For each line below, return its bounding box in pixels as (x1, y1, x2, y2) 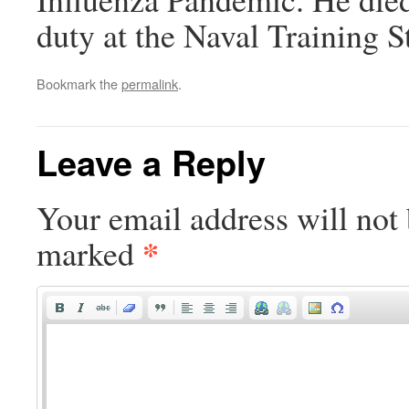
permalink (121, 74, 178, 94)
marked (37, 231, 142, 276)
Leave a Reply (37, 137, 266, 188)
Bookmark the (37, 74, 121, 94)
